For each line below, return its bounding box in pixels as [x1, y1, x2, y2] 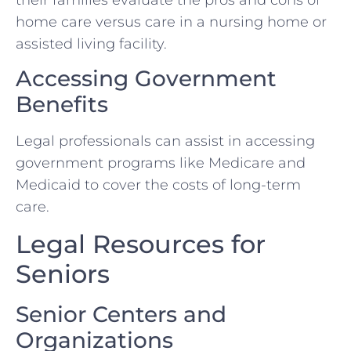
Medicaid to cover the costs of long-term [16, 176, 301, 194]
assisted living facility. [16, 34, 167, 52]
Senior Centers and [16, 300, 226, 327]
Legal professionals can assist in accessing [16, 132, 315, 150]
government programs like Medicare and [16, 154, 306, 172]
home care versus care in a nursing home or [16, 13, 327, 31]
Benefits [16, 91, 108, 118]
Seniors [16, 258, 110, 289]
